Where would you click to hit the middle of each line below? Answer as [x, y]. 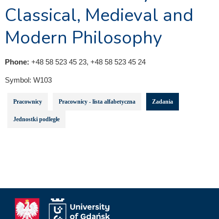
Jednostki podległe [36, 119]
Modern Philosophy [84, 38]
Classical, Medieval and [99, 15]
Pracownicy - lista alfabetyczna [97, 102]
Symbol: [19, 80]
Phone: [18, 62]
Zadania [163, 102]
